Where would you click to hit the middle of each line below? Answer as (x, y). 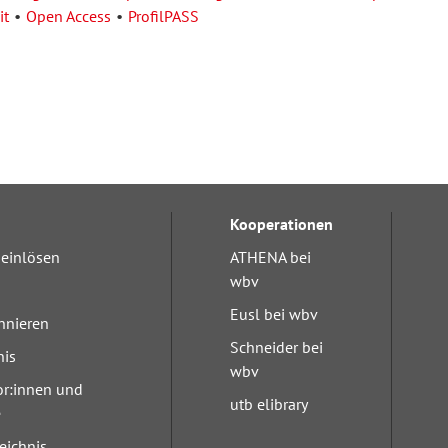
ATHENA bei (271, 257)
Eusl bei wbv (274, 314)
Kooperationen (282, 224)
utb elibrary (269, 404)
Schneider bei (277, 347)
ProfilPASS (163, 16)
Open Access (68, 16)
